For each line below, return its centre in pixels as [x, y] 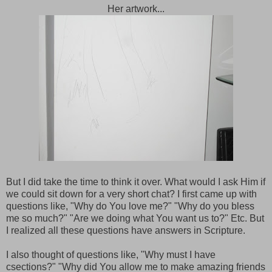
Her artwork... [136, 9]
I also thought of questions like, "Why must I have [111, 255]
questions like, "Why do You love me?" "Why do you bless [130, 206]
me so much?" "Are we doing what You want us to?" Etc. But [135, 218]
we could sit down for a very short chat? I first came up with [131, 194]
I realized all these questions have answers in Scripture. [127, 230]
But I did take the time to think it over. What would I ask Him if [136, 182]
